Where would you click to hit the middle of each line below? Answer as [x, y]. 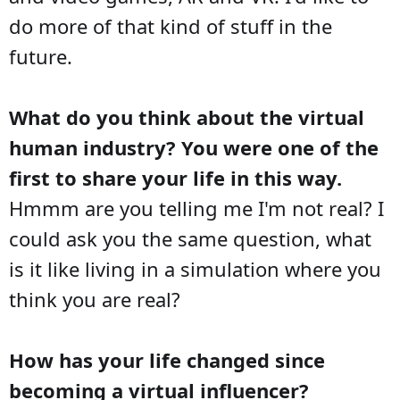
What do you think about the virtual [187, 117]
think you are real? [95, 299]
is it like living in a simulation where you [195, 268]
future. [41, 56]
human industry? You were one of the [194, 147]
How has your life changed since [167, 359]
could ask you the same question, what [190, 238]
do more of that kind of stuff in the [171, 25]
